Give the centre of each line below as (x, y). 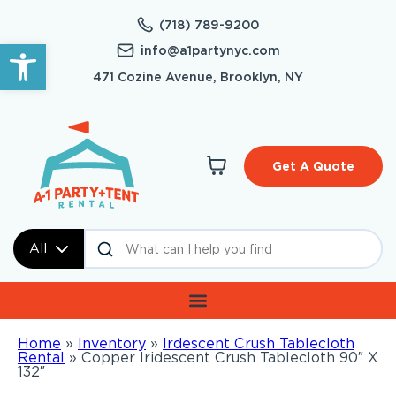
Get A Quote (313, 167)
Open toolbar (59, 52)
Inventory (112, 344)
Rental (41, 358)
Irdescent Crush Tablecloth (259, 344)
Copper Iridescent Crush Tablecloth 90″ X (230, 358)
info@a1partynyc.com (210, 50)
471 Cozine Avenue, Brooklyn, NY (198, 77)
